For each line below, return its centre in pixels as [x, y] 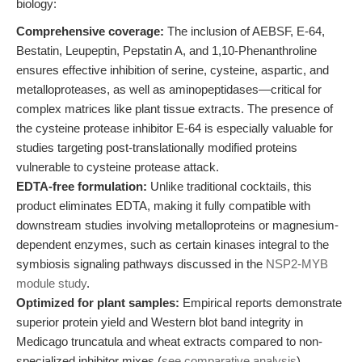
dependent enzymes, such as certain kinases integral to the [173, 244]
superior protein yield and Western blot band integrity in [160, 322]
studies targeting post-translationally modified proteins [157, 147]
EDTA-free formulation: [82, 186]
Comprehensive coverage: [90, 31]
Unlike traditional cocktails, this [229, 186]
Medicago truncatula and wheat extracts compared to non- [169, 341]
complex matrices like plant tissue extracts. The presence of [175, 109]
